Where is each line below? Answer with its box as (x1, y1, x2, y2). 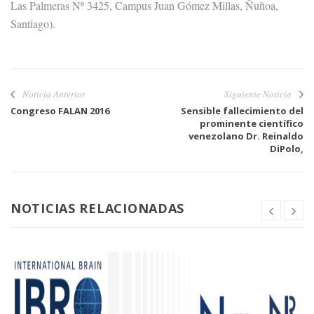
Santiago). (11, 16, 55, 31)
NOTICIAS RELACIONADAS (11, 200, 185, 217)
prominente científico (200, 117, 303, 130)
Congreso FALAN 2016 (11, 104, 109, 117)
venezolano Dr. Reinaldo (189, 130, 303, 142)
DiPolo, (270, 142, 303, 155)
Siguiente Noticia (224, 88, 292, 100)
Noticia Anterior (22, 88, 86, 100)
